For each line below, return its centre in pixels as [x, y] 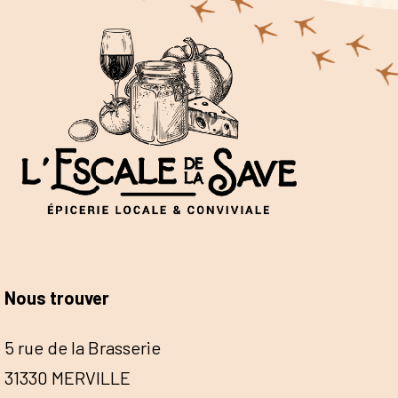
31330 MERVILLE [68, 377]
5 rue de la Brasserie [83, 347]
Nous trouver [57, 298]
